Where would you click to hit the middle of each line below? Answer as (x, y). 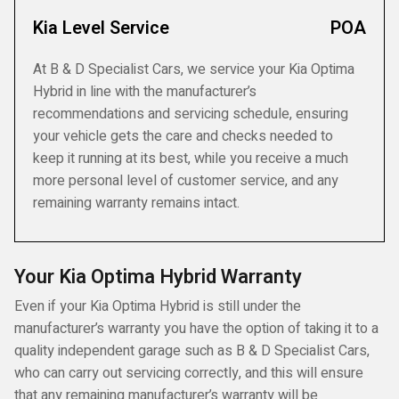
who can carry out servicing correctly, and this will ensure (189, 373)
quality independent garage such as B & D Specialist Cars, (192, 351)
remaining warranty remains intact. (136, 203)
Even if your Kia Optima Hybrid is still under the (158, 306)
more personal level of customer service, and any (186, 181)
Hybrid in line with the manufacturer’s (145, 92)
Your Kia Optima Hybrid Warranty (158, 277)
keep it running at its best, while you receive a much (191, 159)
